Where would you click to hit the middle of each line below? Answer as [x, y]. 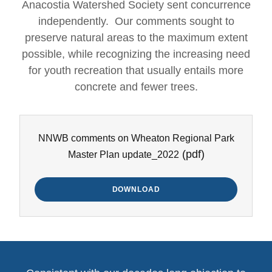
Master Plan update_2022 [123, 155]
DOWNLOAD [136, 189]
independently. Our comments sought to [136, 21]
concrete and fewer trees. [136, 87]
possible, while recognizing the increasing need [136, 54]
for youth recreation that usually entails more [136, 70]
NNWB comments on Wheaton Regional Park [136, 138]
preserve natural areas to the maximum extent [136, 38]
